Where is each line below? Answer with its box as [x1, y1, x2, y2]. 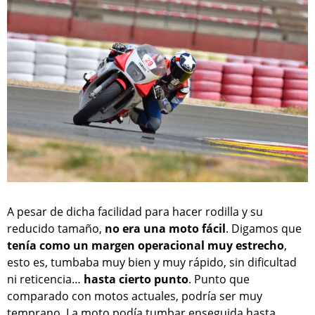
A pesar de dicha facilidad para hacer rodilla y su [7, 204, 263, 220]
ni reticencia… [7, 271, 84, 288]
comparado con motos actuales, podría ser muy [7, 288, 262, 304]
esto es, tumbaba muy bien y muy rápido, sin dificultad [7, 255, 297, 271]
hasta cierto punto [84, 271, 188, 288]
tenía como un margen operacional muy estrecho [7, 238, 284, 254]
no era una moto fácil [105, 221, 226, 237]
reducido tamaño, [7, 221, 105, 237]
